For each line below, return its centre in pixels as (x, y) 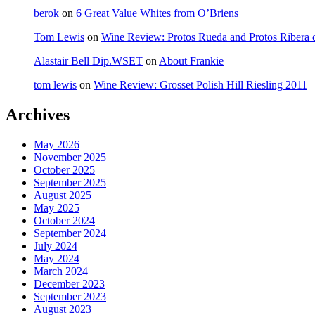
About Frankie (191, 61)
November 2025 (70, 157)
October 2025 (64, 170)
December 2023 (69, 284)
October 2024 (64, 221)
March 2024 (61, 271)
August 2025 (63, 195)
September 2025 (70, 183)
